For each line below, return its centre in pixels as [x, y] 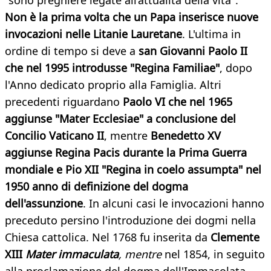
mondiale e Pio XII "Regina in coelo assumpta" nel [133, 170]
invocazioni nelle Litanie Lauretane [93, 34]
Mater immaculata [72, 254]
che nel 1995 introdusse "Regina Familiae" [112, 68]
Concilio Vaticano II [54, 136]
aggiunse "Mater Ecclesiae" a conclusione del [120, 119]
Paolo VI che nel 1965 [176, 102]
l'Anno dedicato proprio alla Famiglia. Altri [113, 85]
